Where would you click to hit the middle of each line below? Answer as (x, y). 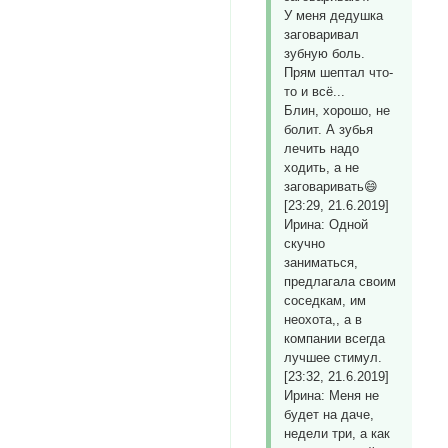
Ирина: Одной (326, 225)
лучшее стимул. (333, 358)
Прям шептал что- (339, 73)
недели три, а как (337, 434)
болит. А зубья (329, 130)
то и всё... (315, 92)
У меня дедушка (334, 16)
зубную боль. (325, 54)
